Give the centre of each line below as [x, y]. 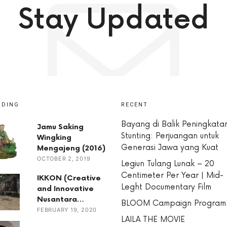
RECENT [135, 104]
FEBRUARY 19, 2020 [67, 210]
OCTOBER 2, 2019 [64, 158]
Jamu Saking [60, 127]
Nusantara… [61, 199]
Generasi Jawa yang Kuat [170, 147]
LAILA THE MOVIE [153, 219]
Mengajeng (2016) [71, 148]
